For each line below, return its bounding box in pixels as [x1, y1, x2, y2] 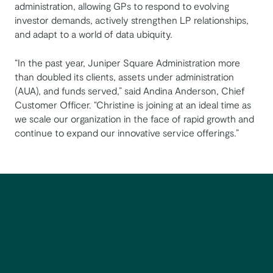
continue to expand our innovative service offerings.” [15, 126, 239, 138]
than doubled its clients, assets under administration [15, 70, 234, 82]
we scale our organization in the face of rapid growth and [15, 112, 254, 124]
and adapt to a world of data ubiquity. [15, 27, 172, 40]
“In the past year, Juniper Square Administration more [15, 56, 240, 68]
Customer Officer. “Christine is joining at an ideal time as [15, 98, 251, 110]
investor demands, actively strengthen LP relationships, [15, 13, 249, 26]
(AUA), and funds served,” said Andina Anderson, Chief [15, 84, 245, 96]
